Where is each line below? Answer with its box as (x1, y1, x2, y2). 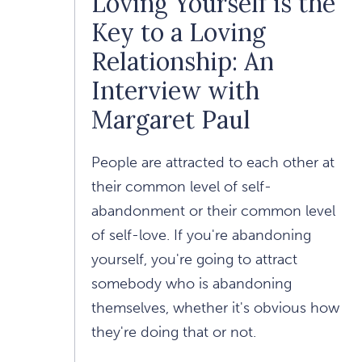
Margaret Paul (91, 104, 250, 136)
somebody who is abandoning (91, 275, 292, 293)
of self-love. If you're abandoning (91, 226, 311, 245)
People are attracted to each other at (91, 154, 335, 172)
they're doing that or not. (91, 323, 256, 342)
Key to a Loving (91, 17, 266, 48)
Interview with (91, 75, 259, 107)
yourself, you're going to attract (91, 250, 297, 269)
